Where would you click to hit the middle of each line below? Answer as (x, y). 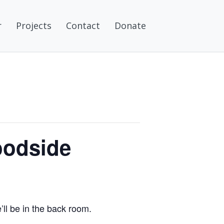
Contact (83, 26)
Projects (34, 26)
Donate (130, 26)
